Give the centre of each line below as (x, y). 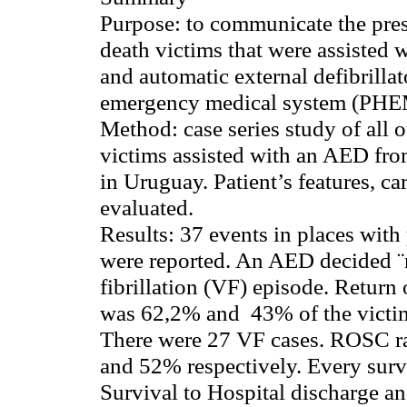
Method (136, 129)
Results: (140, 234)
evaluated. (147, 208)
